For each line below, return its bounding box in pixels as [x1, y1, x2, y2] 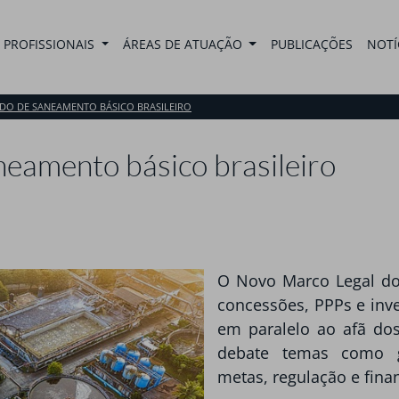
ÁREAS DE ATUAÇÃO [123, 36, 246, 53]
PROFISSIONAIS [4, 36, 99, 53]
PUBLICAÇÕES [270, 36, 353, 53]
